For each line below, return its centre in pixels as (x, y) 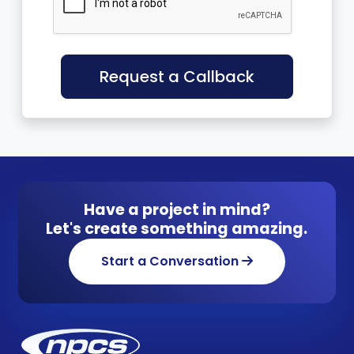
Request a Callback (177, 77)
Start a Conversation (171, 261)
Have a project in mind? (177, 210)
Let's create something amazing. (177, 229)
